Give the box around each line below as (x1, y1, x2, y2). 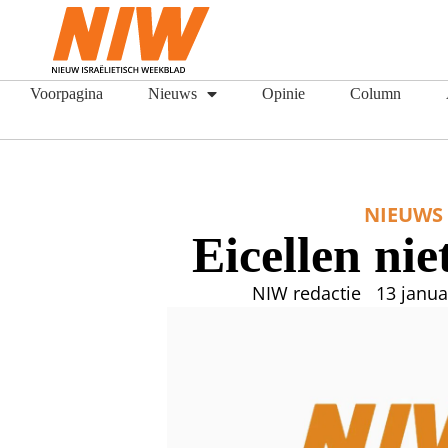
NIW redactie (251, 281, 361, 305)
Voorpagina (30, 84, 103, 103)
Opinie (262, 84, 305, 103)
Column (350, 84, 401, 103)
